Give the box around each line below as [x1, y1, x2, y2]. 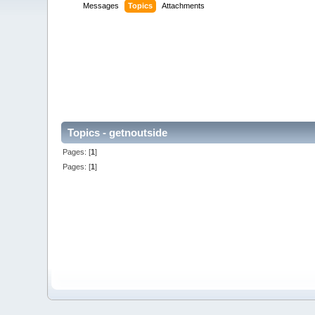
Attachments [162, 1, 205, 11]
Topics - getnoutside [67, 127, 168, 139]
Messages [83, 1, 120, 11]
